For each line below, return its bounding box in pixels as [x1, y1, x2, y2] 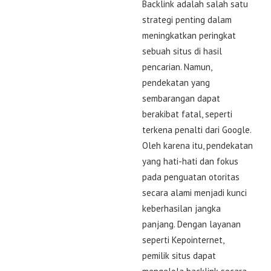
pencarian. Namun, [142, 60, 212, 73]
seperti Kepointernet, [142, 233, 224, 246]
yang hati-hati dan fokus [142, 155, 238, 167]
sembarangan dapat [142, 92, 220, 104]
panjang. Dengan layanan [142, 218, 241, 230]
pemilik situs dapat [142, 249, 216, 261]
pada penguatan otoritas [142, 171, 240, 183]
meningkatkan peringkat [142, 29, 236, 41]
